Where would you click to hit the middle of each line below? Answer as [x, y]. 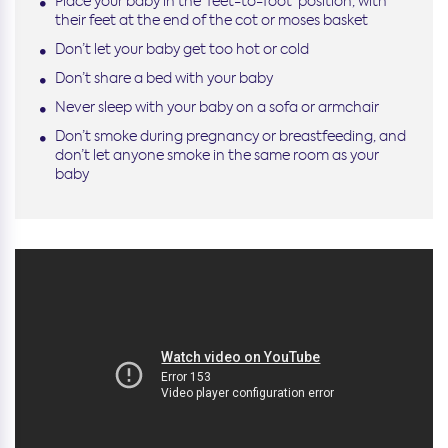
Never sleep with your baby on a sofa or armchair [217, 106]
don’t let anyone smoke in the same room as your [217, 154]
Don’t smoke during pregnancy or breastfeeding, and [230, 135]
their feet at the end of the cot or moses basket [211, 19]
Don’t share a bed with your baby [164, 77]
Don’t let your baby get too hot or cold [182, 48]
